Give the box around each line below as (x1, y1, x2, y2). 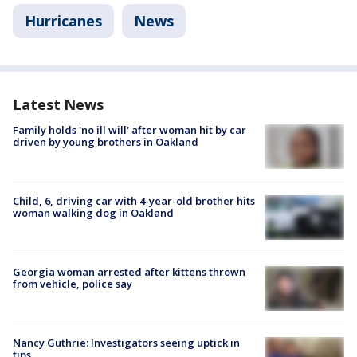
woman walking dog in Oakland (13, 205, 174, 220)
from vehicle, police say (13, 277, 132, 291)
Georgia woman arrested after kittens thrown (13, 265, 245, 279)
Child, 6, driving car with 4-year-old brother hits (13, 193, 255, 208)
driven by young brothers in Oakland (13, 134, 198, 149)
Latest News (13, 94, 104, 114)
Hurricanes (25, 10, 102, 30)
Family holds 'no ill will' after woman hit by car (13, 122, 246, 137)
